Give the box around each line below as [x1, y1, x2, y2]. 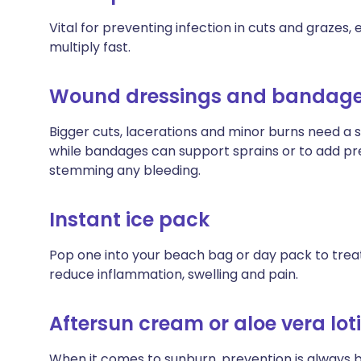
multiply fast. [49, 38, 131, 56]
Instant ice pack [49, 206, 210, 233]
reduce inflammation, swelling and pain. [49, 265, 298, 284]
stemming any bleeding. [49, 161, 201, 180]
